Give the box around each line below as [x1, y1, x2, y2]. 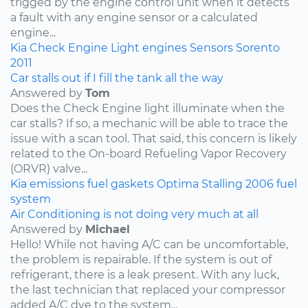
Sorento [236, 41, 280, 54]
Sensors [190, 41, 233, 54]
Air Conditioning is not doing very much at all [10, 207, 258, 221]
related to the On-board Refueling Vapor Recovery [10, 146, 287, 160]
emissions [30, 177, 85, 190]
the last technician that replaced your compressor [10, 283, 285, 296]
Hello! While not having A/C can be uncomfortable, [10, 237, 288, 251]
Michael [85, 222, 130, 236]
